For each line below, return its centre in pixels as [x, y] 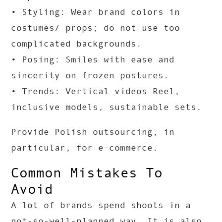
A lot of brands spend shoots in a [101, 205]
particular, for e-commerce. [85, 148]
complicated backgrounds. [77, 44]
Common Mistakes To [87, 173]
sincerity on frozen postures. [90, 76]
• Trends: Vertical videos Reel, [96, 91]
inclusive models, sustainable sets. [107, 107]
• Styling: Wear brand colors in [96, 12]
